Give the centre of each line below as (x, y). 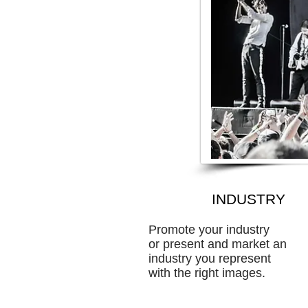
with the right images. (209, 273)
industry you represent (210, 258)
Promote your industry (209, 230)
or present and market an (218, 244)
